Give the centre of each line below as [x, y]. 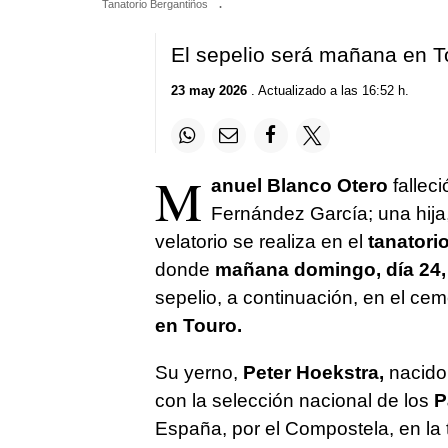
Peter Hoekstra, [313, 372]
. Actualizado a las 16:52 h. [327, 91]
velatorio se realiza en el [258, 241]
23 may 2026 [208, 91]
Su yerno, [198, 372]
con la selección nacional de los [294, 400]
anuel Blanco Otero [299, 185]
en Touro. [200, 325]
